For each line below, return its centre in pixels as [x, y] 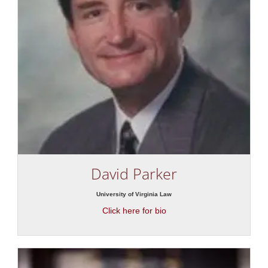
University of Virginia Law [134, 194]
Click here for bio [134, 210]
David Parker [134, 173]
